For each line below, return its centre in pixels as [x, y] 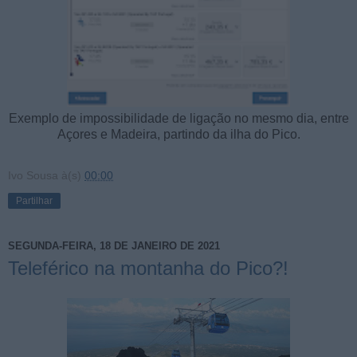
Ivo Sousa [33, 175]
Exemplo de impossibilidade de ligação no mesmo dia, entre [178, 118]
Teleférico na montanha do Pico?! [148, 268]
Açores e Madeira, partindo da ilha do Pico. [178, 134]
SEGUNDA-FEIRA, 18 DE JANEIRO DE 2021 [114, 246]
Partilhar [34, 200]
